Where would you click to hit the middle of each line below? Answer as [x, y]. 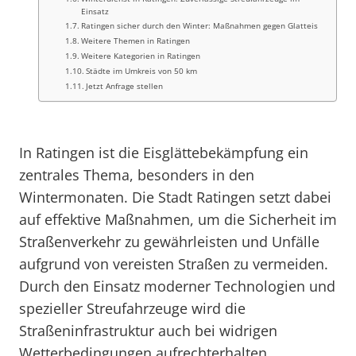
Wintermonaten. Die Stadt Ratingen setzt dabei [175, 197]
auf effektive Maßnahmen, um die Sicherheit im [178, 219]
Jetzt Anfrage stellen [125, 86]
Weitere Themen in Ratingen [136, 41]
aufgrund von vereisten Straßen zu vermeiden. [174, 264]
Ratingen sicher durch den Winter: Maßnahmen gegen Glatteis [200, 25]
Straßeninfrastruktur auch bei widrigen [148, 331]
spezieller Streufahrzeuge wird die [132, 308]
